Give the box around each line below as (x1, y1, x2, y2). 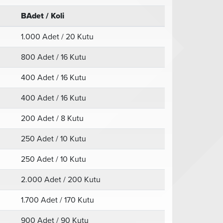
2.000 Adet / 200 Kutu (21, 175, 101, 185)
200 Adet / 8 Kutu (21, 113, 84, 123)
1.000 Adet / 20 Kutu (21, 32, 94, 42)
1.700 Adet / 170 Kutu (21, 195, 94, 205)
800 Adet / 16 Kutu (21, 52, 86, 62)
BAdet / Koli (21, 11, 64, 21)
